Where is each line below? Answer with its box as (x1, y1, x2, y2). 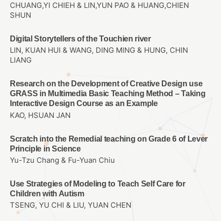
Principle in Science (10, 144, 81, 153)
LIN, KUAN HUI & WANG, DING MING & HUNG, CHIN (10, 46, 188, 55)
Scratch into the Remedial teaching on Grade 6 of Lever (10, 134, 208, 143)
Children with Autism (10, 189, 84, 198)
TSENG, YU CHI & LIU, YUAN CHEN (10, 201, 131, 210)
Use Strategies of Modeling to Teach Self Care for (10, 179, 185, 188)
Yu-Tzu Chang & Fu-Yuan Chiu (10, 155, 115, 165)
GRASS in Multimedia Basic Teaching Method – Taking (10, 89, 206, 98)
